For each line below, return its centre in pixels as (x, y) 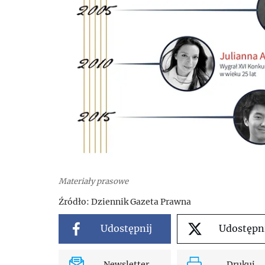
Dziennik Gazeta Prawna (140, 201)
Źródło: (74, 201)
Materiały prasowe (93, 181)
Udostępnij (127, 229)
